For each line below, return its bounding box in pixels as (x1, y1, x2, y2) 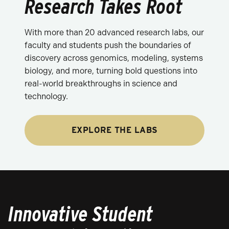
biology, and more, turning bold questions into (25, 66, 197, 76)
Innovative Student (8, 202, 153, 227)
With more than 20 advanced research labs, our (25, 28, 204, 38)
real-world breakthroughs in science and (25, 79, 177, 89)
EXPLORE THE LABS (71, 125, 158, 135)
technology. (25, 91, 68, 102)
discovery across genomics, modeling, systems (25, 53, 203, 63)
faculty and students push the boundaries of (25, 40, 191, 51)
